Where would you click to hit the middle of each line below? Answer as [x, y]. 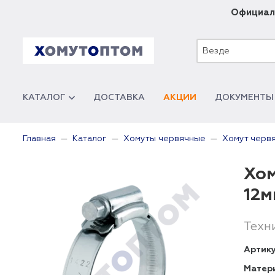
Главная [39, 139]
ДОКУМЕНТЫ [244, 98]
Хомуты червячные [165, 139]
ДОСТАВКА [119, 98]
